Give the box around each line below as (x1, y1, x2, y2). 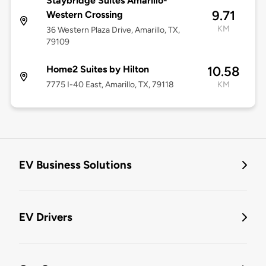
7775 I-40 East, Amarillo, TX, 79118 (46, 80, 174, 90)
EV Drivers (19, 210, 72, 224)
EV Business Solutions (19, 158, 132, 172)
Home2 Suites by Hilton (46, 64, 149, 75)
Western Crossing (46, 9, 123, 21)
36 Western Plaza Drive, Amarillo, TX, (46, 25, 180, 36)
